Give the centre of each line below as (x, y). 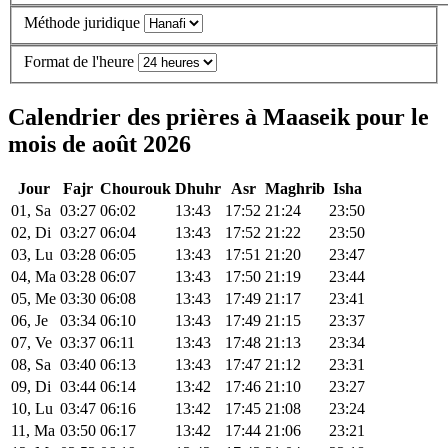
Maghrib (295, 189)
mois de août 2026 (99, 143)
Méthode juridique (82, 23)
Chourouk (135, 189)
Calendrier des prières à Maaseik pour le (218, 116)
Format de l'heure (79, 61)
